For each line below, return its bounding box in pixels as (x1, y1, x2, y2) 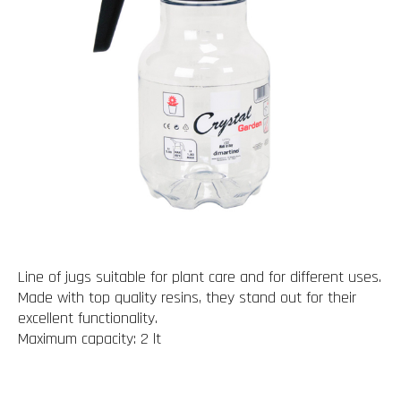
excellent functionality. (18, 308, 158, 328)
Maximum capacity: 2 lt (18, 328, 161, 349)
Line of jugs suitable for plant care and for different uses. (18, 267, 381, 287)
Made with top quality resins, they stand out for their (18, 287, 356, 308)
